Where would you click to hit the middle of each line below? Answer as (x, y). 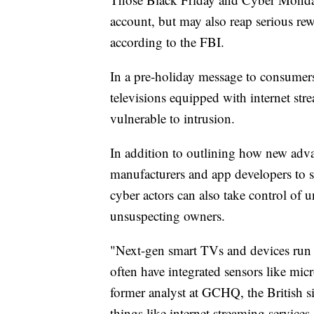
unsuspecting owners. (168, 215)
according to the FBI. (167, 41)
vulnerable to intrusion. (172, 118)
